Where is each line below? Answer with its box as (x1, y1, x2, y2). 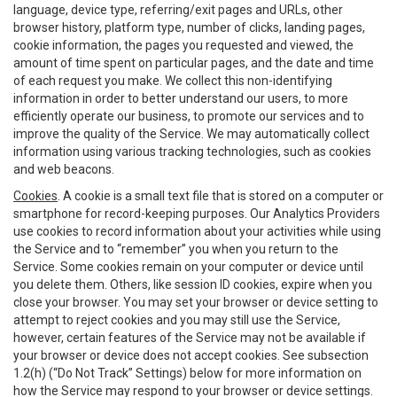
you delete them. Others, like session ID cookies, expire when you (13, 277, 372, 292)
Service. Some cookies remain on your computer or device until (13, 260, 363, 274)
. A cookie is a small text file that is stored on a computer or (58, 189, 384, 203)
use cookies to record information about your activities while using (13, 224, 381, 238)
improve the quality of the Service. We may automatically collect (13, 127, 370, 141)
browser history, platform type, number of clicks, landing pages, (13, 20, 365, 35)
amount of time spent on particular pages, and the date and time (13, 56, 374, 70)
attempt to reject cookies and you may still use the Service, (13, 313, 340, 327)
